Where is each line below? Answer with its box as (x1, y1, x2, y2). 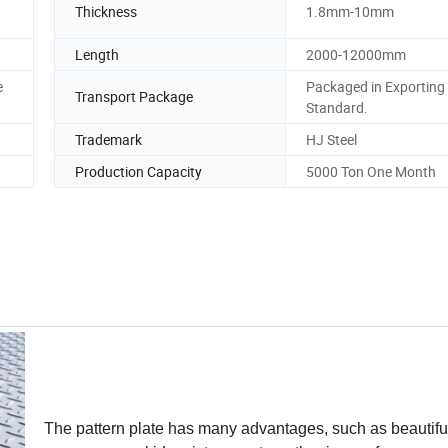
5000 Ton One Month (306, 161, 436, 181)
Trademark (75, 129, 142, 149)
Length (75, 44, 119, 64)
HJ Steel (306, 129, 357, 149)
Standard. (306, 97, 368, 117)
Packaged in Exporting (306, 76, 445, 96)
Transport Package (75, 87, 193, 107)
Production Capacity (75, 161, 202, 181)
